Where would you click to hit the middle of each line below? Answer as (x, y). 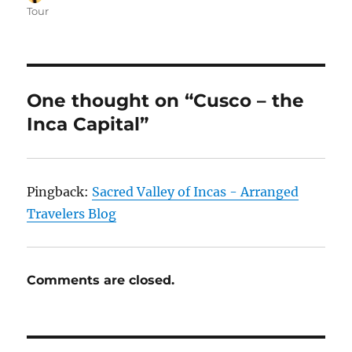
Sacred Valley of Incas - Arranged (196, 192)
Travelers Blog (72, 214)
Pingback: (60, 192)
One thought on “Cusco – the (166, 101)
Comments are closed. (101, 280)
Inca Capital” (88, 125)
